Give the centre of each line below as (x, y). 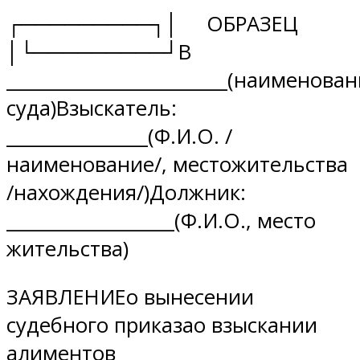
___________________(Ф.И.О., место (161, 220)
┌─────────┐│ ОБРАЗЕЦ (161, 23)
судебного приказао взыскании (162, 325)
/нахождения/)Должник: (126, 192)
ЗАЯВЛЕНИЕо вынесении (130, 297)
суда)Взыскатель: (92, 108)
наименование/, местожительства (177, 164)
